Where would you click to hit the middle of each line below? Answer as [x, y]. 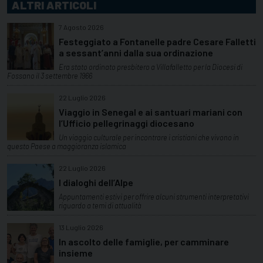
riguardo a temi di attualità [100, 205]
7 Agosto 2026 [81, 27]
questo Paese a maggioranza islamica [67, 146]
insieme [76, 252]
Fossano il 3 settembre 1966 [50, 76]
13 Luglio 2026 [81, 227]
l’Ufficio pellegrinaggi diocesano [127, 123]
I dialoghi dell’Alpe [96, 182]
